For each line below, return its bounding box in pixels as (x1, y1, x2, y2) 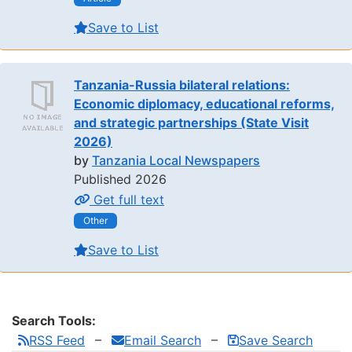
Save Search (239, 332, 313, 348)
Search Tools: (12, 312, 96, 328)
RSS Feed (29, 332, 85, 348)
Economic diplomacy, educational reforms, (74, 96, 335, 112)
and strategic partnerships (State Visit (74, 115, 309, 131)
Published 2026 (74, 171, 167, 188)
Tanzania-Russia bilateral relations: (74, 77, 290, 93)
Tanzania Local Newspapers (92, 152, 260, 169)
